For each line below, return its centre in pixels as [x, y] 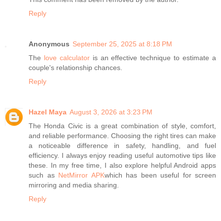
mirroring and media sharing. [74, 185]
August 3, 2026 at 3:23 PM [111, 112]
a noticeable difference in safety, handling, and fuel [122, 145]
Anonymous [49, 44]
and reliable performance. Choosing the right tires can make [122, 135]
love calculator [67, 57]
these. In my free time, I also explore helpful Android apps [122, 165]
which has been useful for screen [160, 175]
